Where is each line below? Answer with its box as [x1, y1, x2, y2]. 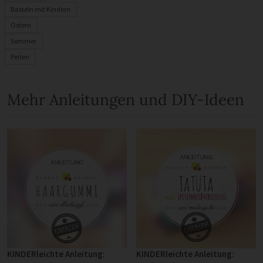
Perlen [11, 52, 29, 61]
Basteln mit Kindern [11, 5, 70, 14]
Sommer [11, 36, 36, 45]
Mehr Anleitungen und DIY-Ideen [7, 89, 244, 109]
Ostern [11, 21, 31, 29]
